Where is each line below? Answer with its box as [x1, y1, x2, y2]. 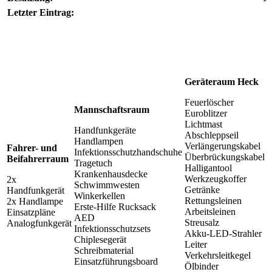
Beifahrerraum [7, 153, 69, 164]
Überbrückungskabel [185, 151, 265, 162]
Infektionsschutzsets [74, 223, 151, 234]
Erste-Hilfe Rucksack [74, 201, 156, 212]
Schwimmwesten [74, 179, 140, 190]
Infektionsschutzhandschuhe [74, 146, 182, 157]
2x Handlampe [7, 195, 63, 206]
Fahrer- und [7, 142, 57, 153]
